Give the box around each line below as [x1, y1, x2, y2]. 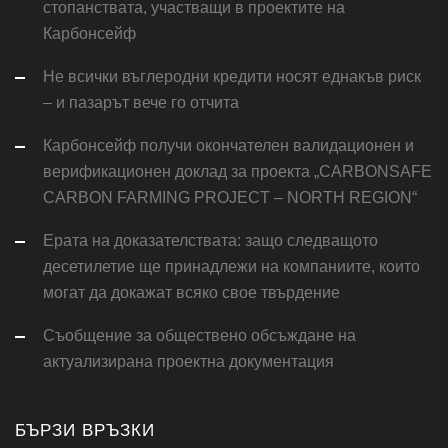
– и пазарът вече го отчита [43, 94, 239, 112]
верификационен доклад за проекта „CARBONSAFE [43, 163, 432, 181]
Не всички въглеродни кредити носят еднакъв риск [43, 68, 421, 86]
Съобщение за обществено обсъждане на [43, 327, 356, 345]
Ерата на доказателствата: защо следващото [43, 232, 378, 250]
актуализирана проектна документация [43, 353, 334, 371]
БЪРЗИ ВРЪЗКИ [15, 421, 155, 441]
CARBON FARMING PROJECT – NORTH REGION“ [43, 189, 417, 207]
